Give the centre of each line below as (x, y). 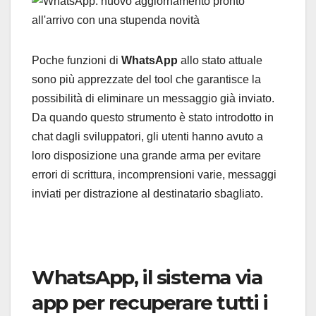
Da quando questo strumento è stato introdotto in (153, 118)
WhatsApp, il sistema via (147, 278)
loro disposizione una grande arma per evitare (146, 156)
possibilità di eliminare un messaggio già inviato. (153, 99)
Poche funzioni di (77, 61)
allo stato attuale (221, 61)
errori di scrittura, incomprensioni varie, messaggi (154, 175)
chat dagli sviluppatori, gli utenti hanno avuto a (147, 137)
